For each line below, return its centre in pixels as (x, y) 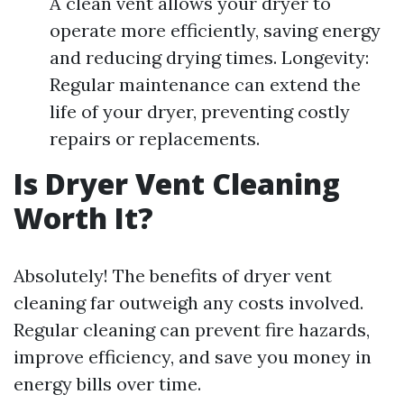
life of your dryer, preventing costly (200, 111)
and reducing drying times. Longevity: (209, 57)
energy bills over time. (107, 384)
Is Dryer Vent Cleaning (177, 184)
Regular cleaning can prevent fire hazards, (192, 330)
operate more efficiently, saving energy (215, 30)
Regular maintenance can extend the (205, 84)
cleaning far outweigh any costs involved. (188, 303)
